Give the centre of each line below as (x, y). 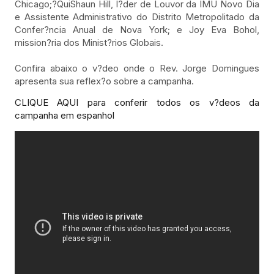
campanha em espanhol (65, 116)
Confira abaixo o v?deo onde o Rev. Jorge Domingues (137, 68)
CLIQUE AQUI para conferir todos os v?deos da (137, 103)
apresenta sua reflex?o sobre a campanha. (104, 81)
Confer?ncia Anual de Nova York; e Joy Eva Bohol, (137, 30)
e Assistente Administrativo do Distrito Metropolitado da (137, 17)
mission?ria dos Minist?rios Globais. (89, 43)
